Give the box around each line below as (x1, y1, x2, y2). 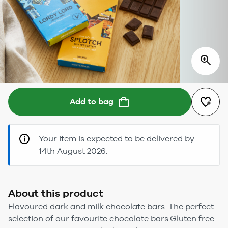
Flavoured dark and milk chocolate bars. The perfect (8, 201, 214, 211)
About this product (8, 187, 103, 199)
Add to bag (70, 96, 113, 106)
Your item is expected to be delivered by (39, 133, 194, 144)
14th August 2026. (39, 146, 107, 156)
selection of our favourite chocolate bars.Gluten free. (8, 213, 216, 223)
